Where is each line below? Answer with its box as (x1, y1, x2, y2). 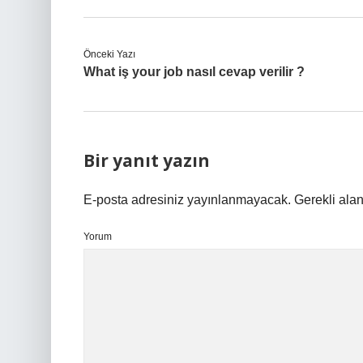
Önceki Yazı (83, 49, 135, 60)
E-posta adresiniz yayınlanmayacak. (83, 193, 291, 207)
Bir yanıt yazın (83, 149, 210, 172)
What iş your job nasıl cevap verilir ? (83, 65, 305, 79)
